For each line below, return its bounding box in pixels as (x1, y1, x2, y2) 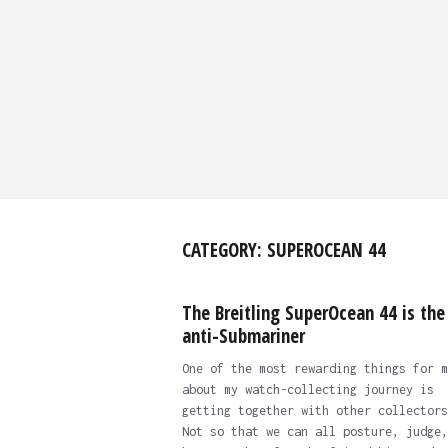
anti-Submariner (181, 323, 305, 349)
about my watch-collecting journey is (181, 382, 434, 397)
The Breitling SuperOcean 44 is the (181, 300, 445, 326)
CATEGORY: (181, 237, 267, 263)
